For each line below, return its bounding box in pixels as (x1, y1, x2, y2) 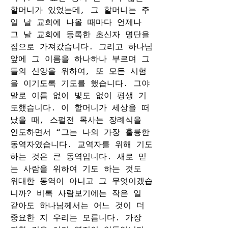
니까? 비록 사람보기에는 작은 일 (10, 189, 141, 198)
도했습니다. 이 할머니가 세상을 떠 (10, 104, 150, 113)
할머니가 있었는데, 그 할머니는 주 (10, 6, 150, 15)
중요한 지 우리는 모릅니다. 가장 (10, 214, 141, 223)
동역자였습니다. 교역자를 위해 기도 (10, 140, 153, 150)
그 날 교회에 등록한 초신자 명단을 (10, 31, 150, 40)
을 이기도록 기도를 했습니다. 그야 (10, 79, 150, 89)
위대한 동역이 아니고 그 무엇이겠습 (10, 177, 153, 186)
